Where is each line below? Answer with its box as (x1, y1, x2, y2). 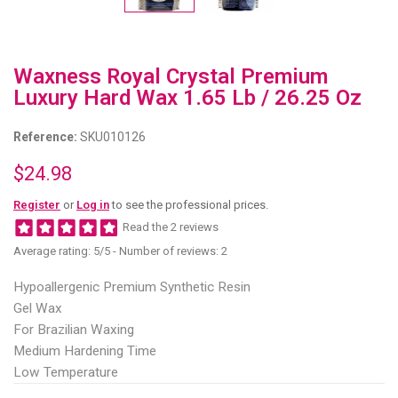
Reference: (13, 130, 77, 144)
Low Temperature (13, 363, 118, 380)
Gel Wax (13, 299, 62, 316)
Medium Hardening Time (13, 342, 156, 359)
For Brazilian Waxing (13, 321, 134, 338)
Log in (76, 198, 109, 211)
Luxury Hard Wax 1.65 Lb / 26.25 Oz (13, 85, 362, 110)
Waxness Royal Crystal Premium (13, 64, 328, 89)
